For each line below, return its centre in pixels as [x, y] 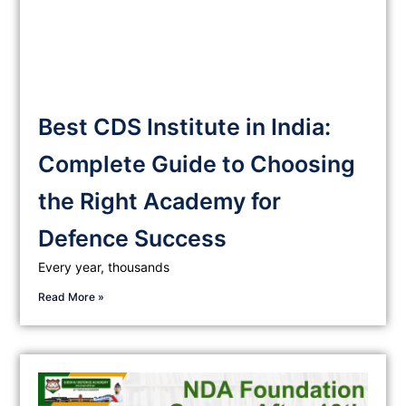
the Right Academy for [160, 202]
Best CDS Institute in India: [185, 127]
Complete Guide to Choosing [197, 164]
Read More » [72, 297]
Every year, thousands [104, 267]
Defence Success [133, 239]
